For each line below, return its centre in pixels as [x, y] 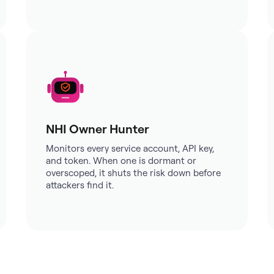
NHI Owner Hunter [97, 129]
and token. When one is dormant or [121, 161]
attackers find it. [80, 185]
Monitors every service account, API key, [130, 148]
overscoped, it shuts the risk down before [133, 173]
